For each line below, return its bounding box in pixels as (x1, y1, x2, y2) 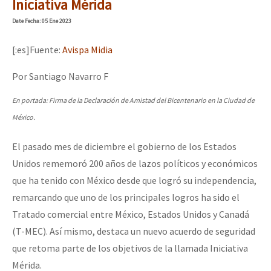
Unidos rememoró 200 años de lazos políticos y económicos (12, 157, 258, 169)
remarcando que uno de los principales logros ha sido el (12, 191, 240, 203)
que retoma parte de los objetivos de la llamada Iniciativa (12, 241, 248, 254)
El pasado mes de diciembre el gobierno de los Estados (12, 140, 237, 152)
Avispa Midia (62, 43, 113, 56)
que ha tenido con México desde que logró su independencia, (12, 174, 256, 186)
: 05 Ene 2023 (39, 16, 71, 25)
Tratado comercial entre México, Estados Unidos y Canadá (12, 207, 249, 220)
